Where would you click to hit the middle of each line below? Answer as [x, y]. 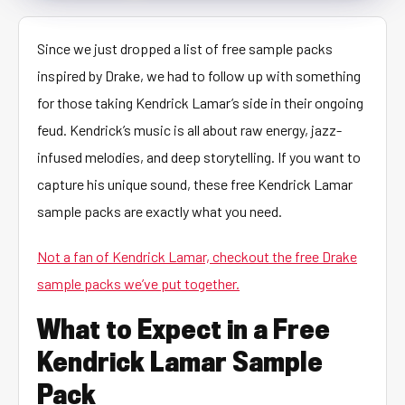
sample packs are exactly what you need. [160, 211]
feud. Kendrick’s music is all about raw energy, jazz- [189, 130]
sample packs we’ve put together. [138, 283]
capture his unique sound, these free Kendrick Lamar [195, 184]
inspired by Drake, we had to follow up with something [199, 75]
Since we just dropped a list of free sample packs [185, 48]
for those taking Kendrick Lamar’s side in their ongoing [200, 103]
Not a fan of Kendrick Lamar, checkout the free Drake [197, 256]
